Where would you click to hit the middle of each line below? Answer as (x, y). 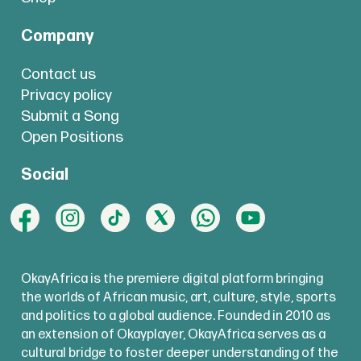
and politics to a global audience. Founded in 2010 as (175, 316)
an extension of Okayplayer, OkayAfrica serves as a (173, 335)
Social (44, 175)
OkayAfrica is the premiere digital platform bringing (172, 279)
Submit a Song (70, 116)
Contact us (58, 74)
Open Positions (72, 137)
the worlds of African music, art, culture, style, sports (178, 298)
